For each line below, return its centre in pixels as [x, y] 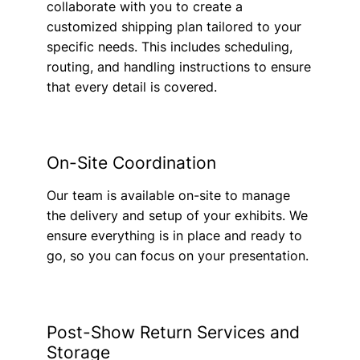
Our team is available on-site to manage [168, 196]
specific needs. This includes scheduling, [169, 47]
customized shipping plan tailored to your [174, 27]
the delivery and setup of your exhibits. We [177, 216]
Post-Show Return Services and [173, 332]
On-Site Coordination [131, 163]
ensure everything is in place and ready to [174, 236]
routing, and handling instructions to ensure [178, 67]
